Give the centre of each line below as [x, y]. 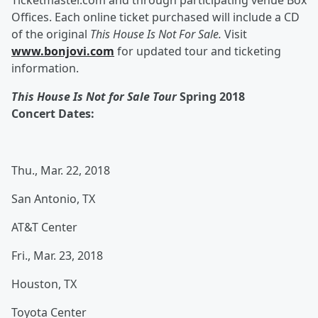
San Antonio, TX [53, 199]
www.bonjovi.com [63, 51]
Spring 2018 [212, 97]
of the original [49, 34]
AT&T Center [44, 227]
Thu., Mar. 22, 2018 [62, 171]
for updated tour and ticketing [198, 51]
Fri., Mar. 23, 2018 [57, 256]
